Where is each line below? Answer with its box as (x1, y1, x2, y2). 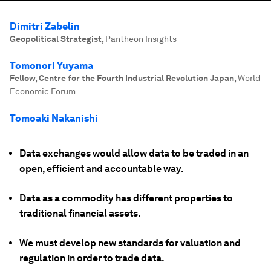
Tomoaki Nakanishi (10, 113, 98, 124)
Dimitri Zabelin (10, 21, 80, 32)
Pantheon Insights (105, 34, 177, 44)
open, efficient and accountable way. (19, 163, 184, 174)
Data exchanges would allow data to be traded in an (19, 148, 249, 159)
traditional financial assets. (19, 207, 141, 219)
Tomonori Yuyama (10, 60, 93, 71)
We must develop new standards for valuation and (19, 237, 241, 249)
